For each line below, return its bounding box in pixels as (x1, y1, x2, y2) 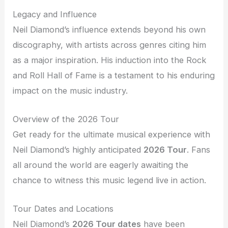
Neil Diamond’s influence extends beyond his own (13, 24, 206, 35)
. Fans (187, 144, 211, 155)
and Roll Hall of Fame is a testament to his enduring (13, 70, 215, 80)
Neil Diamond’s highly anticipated (13, 144, 144, 155)
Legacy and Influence (13, 9, 97, 19)
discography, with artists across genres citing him (13, 39, 207, 50)
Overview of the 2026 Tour (13, 113, 120, 124)
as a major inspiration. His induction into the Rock (13, 54, 207, 65)
